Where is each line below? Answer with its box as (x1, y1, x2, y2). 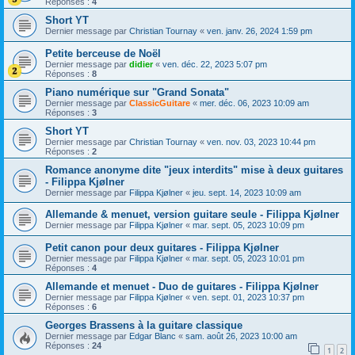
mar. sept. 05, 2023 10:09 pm (193, 220, 304, 231)
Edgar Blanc (129, 331, 176, 342)
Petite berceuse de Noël (45, 48, 161, 60)
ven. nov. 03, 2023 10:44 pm (207, 137, 315, 147)
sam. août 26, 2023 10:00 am (185, 331, 297, 342)
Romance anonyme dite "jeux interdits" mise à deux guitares (45, 164, 343, 177)
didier (129, 59, 153, 70)
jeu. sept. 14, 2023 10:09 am (193, 188, 301, 198)
